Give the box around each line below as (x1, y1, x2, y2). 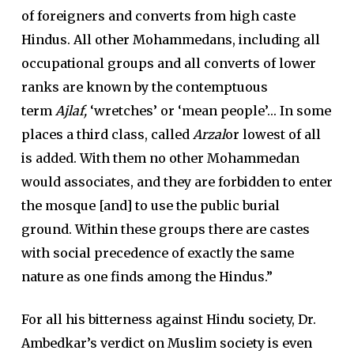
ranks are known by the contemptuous (21, 79, 268, 95)
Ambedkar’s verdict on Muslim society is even (21, 335, 312, 351)
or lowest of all (224, 126, 321, 142)
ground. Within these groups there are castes (21, 221, 310, 237)
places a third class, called (21, 126, 193, 142)
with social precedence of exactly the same (21, 245, 294, 261)
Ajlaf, (55, 103, 90, 119)
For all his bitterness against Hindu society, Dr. (21, 311, 316, 327)
